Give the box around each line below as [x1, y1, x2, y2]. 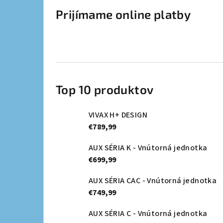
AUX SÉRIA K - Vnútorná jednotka [89, 142, 208, 154]
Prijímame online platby [56, 7, 191, 22]
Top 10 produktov [56, 82, 154, 97]
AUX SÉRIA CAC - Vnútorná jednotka [89, 175, 217, 187]
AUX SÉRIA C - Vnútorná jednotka [89, 208, 208, 220]
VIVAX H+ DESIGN [89, 110, 147, 121]
